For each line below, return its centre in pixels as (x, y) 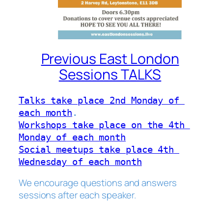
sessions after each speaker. (78, 195)
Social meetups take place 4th (96, 149)
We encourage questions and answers (98, 183)
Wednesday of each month (80, 162)
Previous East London (110, 58)
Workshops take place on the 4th (102, 125)
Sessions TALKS (110, 74)
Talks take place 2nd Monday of (99, 100)
